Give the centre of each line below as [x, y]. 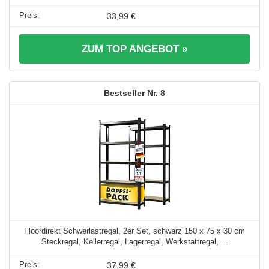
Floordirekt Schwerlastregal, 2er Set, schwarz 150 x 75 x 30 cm [134, 231]
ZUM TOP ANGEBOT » [134, 49]
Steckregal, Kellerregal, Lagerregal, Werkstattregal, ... [134, 241]
